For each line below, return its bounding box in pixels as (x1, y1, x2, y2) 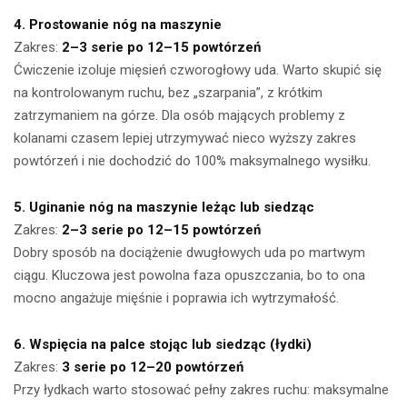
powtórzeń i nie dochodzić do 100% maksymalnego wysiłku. (14, 153, 371, 170)
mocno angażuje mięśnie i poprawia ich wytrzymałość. (14, 290, 339, 307)
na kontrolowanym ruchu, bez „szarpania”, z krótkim (14, 84, 323, 102)
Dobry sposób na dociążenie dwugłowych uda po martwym (14, 244, 365, 262)
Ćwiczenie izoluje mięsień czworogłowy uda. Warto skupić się (14, 62, 382, 79)
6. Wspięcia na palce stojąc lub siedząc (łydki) (14, 336, 312, 353)
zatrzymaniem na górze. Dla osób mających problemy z (14, 107, 345, 124)
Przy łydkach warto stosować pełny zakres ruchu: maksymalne (14, 382, 389, 399)
